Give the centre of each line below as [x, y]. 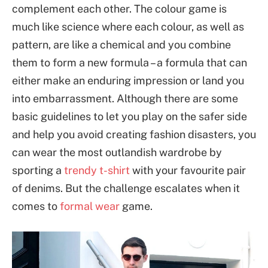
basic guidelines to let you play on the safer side [130, 116]
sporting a [38, 170]
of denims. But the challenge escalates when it [126, 188]
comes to [36, 206]
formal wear [90, 206]
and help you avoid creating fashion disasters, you [134, 134]
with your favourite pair [188, 170]
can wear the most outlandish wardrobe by [117, 152]
